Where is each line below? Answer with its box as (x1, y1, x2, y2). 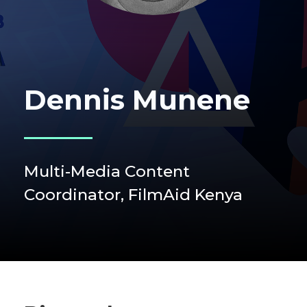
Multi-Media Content (24, 162, 190, 181)
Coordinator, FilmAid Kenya (24, 185, 243, 204)
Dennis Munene (24, 83, 250, 116)
